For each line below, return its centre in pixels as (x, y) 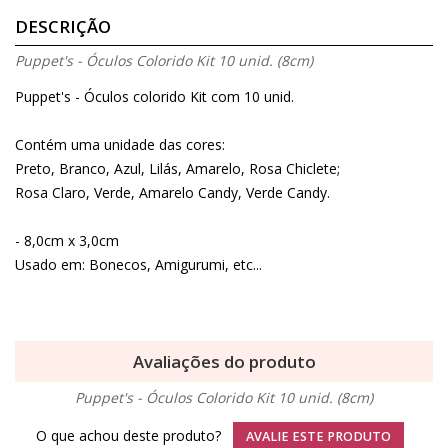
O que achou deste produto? (131, 435)
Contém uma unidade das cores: (120, 145)
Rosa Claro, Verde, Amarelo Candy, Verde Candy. (172, 193)
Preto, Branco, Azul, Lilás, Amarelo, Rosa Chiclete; (177, 169)
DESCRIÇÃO (63, 26)
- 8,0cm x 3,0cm (67, 241)
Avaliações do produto (224, 362)
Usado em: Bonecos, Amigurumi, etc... (138, 265)
